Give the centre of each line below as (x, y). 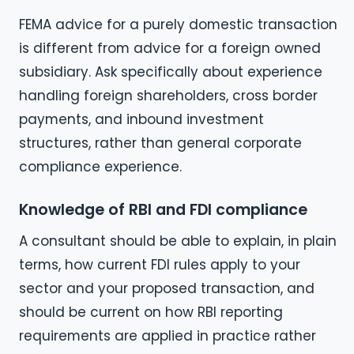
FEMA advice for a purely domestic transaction (178, 24)
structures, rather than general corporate (160, 143)
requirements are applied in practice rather (168, 335)
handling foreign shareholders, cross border (168, 95)
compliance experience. (100, 166)
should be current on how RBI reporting (151, 312)
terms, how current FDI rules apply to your (160, 264)
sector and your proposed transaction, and (167, 288)
